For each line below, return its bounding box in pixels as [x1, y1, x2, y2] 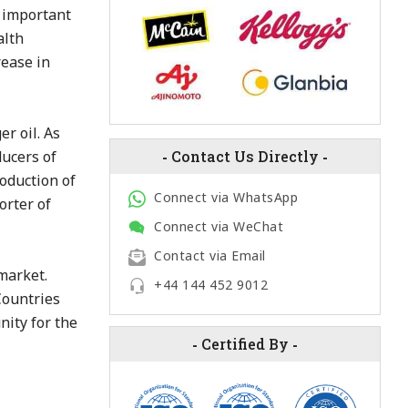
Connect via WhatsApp [154, 189, 298, 206]
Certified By [197, 334, 292, 354]
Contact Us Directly [167, 147, 322, 167]
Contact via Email [154, 247, 266, 264]
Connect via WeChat [154, 218, 283, 235]
